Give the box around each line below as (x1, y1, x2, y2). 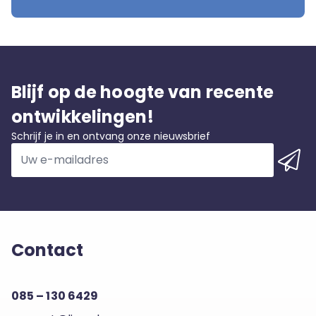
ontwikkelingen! (11, 104, 154, 128)
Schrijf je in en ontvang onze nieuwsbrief (11, 128, 210, 143)
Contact (11, 238, 83, 262)
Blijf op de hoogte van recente (11, 80, 274, 104)
